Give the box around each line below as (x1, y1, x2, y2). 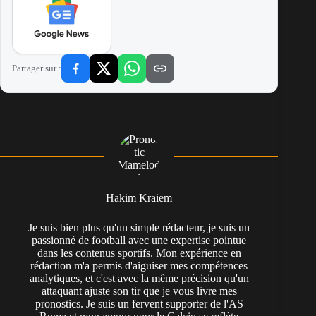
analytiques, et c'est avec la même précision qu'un (29, 272, 249, 285)
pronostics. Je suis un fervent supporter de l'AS (35, 298, 243, 310)
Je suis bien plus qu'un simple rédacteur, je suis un (28, 221, 250, 234)
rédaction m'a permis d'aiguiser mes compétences (30, 260, 248, 272)
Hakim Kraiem (106, 192, 173, 205)
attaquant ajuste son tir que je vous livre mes (41, 285, 237, 298)
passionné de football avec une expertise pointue (32, 234, 247, 247)
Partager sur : (12, 63, 61, 74)
